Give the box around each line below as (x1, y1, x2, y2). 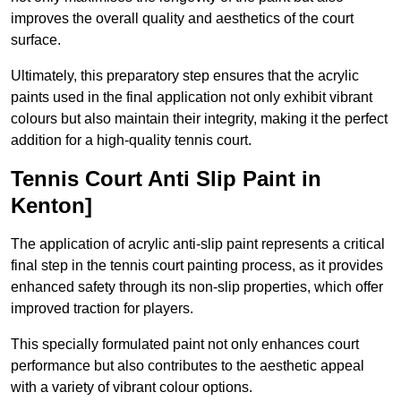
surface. (11, 32, 61, 48)
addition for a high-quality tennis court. (11, 132, 252, 149)
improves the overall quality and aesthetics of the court (11, 11, 354, 27)
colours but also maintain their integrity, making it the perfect (11, 111, 388, 127)
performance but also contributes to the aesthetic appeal (11, 358, 364, 374)
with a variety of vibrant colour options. (11, 380, 252, 396)
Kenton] (11, 193, 92, 218)
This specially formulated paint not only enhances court (11, 337, 359, 353)
